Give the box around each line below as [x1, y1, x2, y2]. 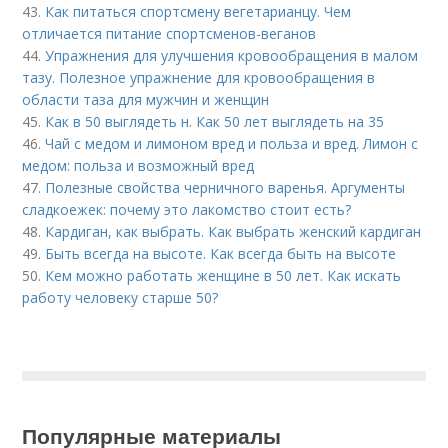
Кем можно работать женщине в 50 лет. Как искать [45, 266, 402, 285]
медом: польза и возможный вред [22, 156, 255, 175]
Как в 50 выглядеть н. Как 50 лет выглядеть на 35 [45, 112, 385, 131]
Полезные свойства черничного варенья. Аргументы [45, 178, 406, 197]
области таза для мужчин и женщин [22, 90, 270, 109]
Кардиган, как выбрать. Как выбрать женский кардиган [45, 222, 422, 241]
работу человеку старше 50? [22, 288, 219, 307]
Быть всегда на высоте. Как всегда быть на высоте [45, 244, 397, 263]
